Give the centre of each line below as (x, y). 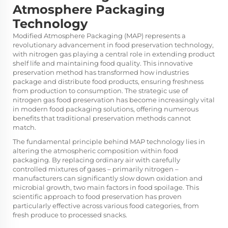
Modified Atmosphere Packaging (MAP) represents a (99, 36)
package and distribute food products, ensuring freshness (108, 81)
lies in (195, 141)
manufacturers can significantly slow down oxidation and (108, 178)
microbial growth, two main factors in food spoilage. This (106, 187)
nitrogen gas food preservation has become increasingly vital (114, 100)
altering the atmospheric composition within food (95, 151)
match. (24, 127)
